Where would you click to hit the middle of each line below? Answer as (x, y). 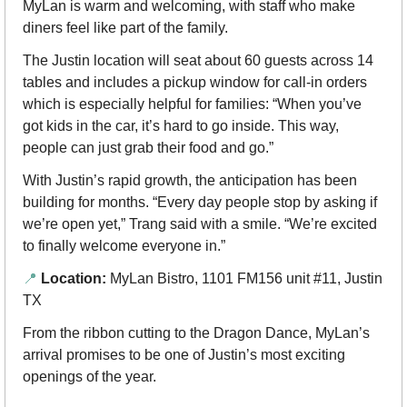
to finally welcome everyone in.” (124, 246)
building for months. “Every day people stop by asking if (200, 203)
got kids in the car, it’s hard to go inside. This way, (181, 126)
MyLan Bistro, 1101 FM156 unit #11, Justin (244, 279)
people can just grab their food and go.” (148, 148)
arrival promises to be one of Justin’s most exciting (184, 355)
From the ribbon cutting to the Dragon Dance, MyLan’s (196, 333)
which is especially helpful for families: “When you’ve (192, 104)
